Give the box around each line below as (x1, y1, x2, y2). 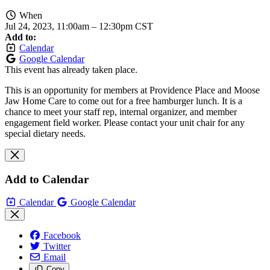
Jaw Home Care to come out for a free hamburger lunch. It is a (5, 95, 242, 106)
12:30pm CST (99, 20, 153, 31)
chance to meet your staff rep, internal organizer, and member (5, 106, 237, 117)
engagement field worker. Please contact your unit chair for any (5, 117, 245, 128)
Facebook (43, 230, 81, 241)
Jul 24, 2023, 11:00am (5, 20, 92, 31)
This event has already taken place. (5, 64, 137, 75)
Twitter (43, 241, 71, 252)
